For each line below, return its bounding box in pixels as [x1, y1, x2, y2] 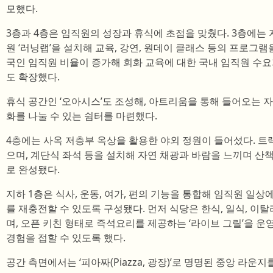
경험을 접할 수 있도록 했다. [6, 231, 126, 244]
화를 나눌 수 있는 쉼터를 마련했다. [6, 109, 157, 122]
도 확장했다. [6, 70, 60, 83]
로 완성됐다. [6, 163, 60, 176]
